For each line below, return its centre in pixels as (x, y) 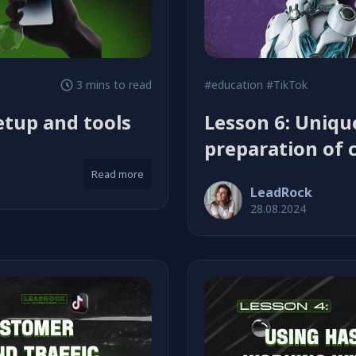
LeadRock (281, 192)
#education (234, 85)
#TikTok (287, 85)
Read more (117, 174)
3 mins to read (114, 85)
